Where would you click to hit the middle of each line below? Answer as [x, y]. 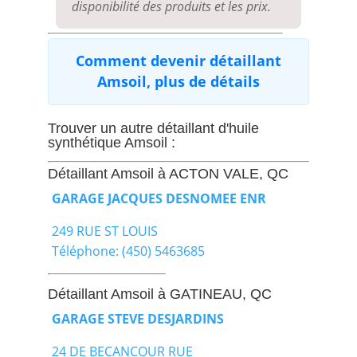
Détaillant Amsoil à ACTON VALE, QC [168, 173]
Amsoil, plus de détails [178, 81]
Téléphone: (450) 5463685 [128, 251]
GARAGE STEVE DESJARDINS [137, 318]
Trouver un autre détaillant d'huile [153, 128]
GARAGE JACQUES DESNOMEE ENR [159, 198]
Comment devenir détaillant [178, 60]
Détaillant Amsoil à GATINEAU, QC [159, 294]
